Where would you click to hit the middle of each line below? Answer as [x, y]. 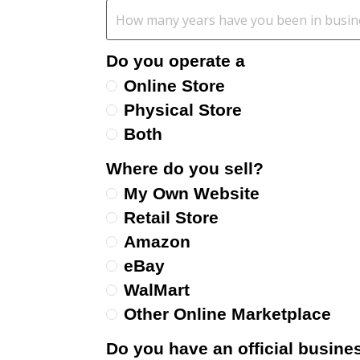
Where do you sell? [185, 169]
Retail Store [171, 218]
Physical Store [183, 110]
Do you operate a [176, 61]
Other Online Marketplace [227, 314]
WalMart [157, 290]
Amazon [157, 242]
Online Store [174, 86]
